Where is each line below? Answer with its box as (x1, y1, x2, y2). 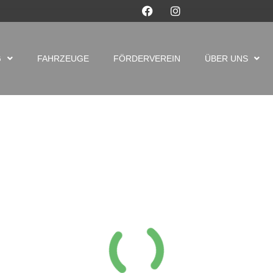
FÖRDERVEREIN (113, 54, 180, 63)
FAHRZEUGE (37, 54, 89, 63)
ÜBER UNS (204, 54, 248, 63)
